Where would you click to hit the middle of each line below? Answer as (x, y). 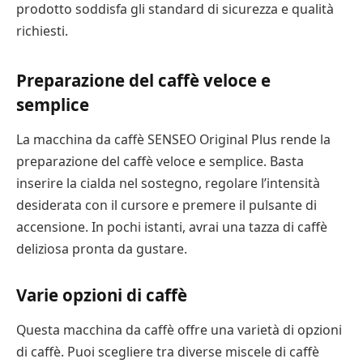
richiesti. (42, 30)
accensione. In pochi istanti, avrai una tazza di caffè (172, 227)
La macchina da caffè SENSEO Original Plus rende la (173, 140)
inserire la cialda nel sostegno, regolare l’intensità (168, 184)
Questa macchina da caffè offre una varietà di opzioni (179, 330)
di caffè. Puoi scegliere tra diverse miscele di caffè (168, 352)
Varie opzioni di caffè (102, 295)
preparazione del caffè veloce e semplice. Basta (160, 162)
